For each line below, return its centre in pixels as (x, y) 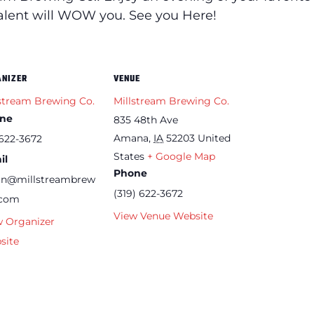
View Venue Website (163, 216)
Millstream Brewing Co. (171, 101)
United (214, 138)
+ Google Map (181, 156)
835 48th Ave (146, 120)
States (129, 156)
